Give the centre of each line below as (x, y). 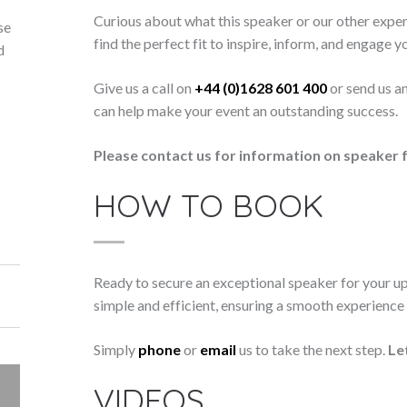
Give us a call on (144, 88)
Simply (116, 349)
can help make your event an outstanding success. (246, 110)
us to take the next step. (313, 349)
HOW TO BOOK (209, 205)
